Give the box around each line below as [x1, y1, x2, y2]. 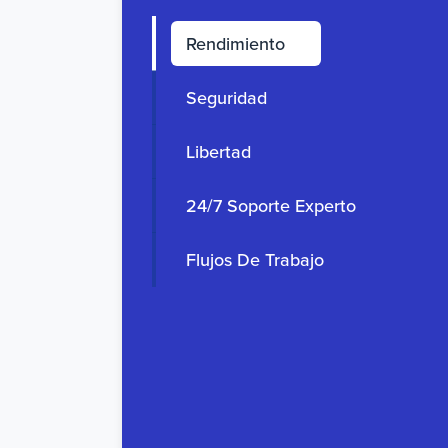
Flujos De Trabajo [186, 247, 324, 272]
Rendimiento [186, 31, 285, 56]
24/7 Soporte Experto [186, 193, 356, 218]
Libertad [186, 139, 251, 164]
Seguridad [186, 85, 267, 110]
